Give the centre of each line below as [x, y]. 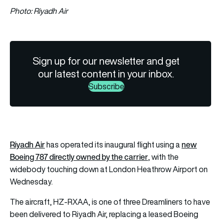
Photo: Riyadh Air [39, 11]
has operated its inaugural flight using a [113, 145]
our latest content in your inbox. [106, 74]
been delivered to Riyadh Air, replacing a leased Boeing [104, 214]
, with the [163, 157]
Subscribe [106, 87]
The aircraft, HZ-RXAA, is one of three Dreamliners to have [110, 202]
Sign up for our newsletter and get [106, 61]
